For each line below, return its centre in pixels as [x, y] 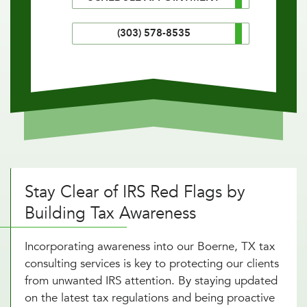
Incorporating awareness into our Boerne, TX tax [150, 246]
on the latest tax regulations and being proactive [150, 297]
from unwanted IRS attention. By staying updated [151, 280]
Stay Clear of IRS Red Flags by [135, 192]
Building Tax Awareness [110, 213]
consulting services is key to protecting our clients [152, 263]
